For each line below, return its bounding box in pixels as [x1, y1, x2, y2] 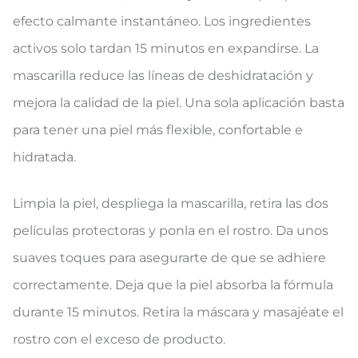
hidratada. [13, 149, 76, 165]
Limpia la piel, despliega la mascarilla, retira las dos [13, 196, 328, 211]
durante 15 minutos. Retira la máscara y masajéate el [13, 304, 344, 320]
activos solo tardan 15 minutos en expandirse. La [13, 41, 319, 56]
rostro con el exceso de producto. [13, 332, 225, 347]
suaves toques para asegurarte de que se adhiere [13, 250, 326, 265]
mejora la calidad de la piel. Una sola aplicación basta [13, 95, 344, 110]
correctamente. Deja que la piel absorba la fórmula [13, 277, 333, 292]
